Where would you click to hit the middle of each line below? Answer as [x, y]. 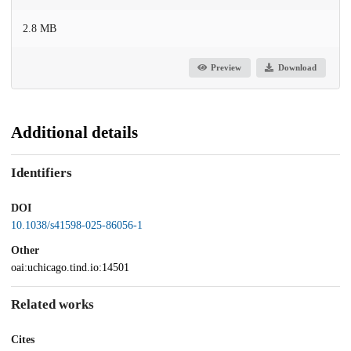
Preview [226, 68]
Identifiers [42, 173]
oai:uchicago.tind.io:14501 [70, 267]
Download [297, 68]
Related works [52, 305]
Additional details [74, 132]
